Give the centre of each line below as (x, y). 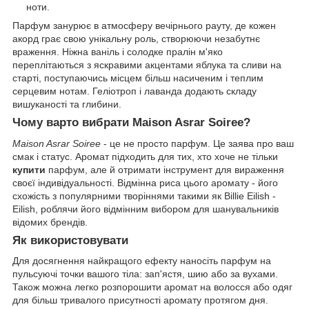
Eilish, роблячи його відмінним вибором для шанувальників (146, 209)
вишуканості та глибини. (67, 104)
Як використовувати (70, 240)
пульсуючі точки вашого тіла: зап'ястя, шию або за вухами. (145, 274)
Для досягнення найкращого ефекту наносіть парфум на (142, 261)
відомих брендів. (50, 222)
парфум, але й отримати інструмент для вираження (165, 169)
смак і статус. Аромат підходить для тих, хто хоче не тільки (145, 156)
